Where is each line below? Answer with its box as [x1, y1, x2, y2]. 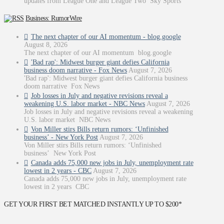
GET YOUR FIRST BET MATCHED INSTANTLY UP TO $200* [4, 200, 182, 208]
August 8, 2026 [24, 41, 67, 49]
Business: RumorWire [25, 14, 82, 22]
